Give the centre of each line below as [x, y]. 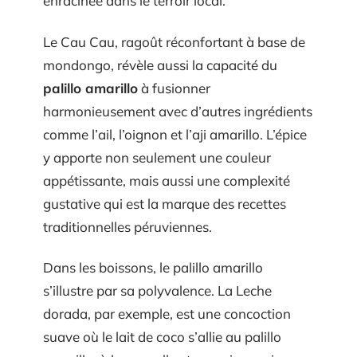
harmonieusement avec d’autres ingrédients [178, 111]
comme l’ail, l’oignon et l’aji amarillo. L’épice [175, 134]
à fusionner [174, 88]
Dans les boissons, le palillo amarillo [153, 267]
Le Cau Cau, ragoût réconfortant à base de [174, 41]
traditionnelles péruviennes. [127, 226]
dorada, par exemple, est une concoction [167, 314]
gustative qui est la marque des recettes [165, 203]
